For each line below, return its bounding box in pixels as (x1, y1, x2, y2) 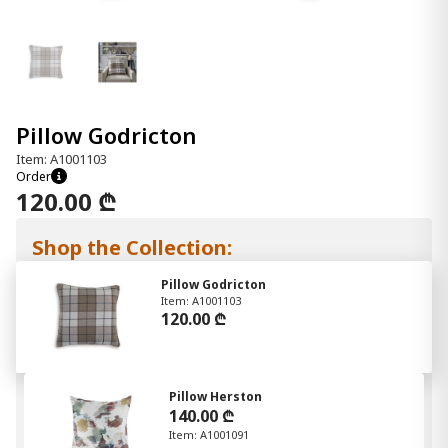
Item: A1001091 (169, 426, 249, 442)
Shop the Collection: (32, 233, 232, 261)
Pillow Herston (169, 387, 262, 405)
